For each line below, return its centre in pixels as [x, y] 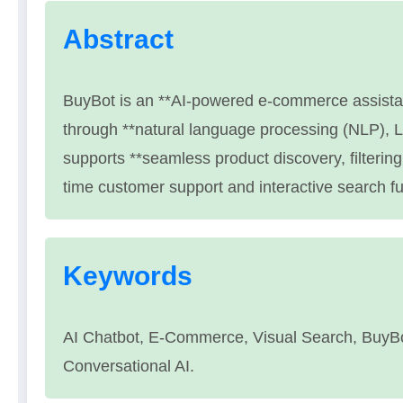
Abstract [118, 39]
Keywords [128, 275]
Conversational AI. [129, 366]
